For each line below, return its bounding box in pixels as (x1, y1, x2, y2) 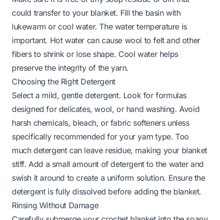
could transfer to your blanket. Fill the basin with (12, 7, 181, 18)
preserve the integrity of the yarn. (12, 62, 129, 73)
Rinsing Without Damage (12, 200, 99, 210)
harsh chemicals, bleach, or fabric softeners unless (12, 117, 190, 128)
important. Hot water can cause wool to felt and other (12, 35, 200, 45)
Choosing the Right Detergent (12, 76, 115, 86)
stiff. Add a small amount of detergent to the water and (12, 159, 204, 169)
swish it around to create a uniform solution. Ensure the (12, 172, 205, 183)
